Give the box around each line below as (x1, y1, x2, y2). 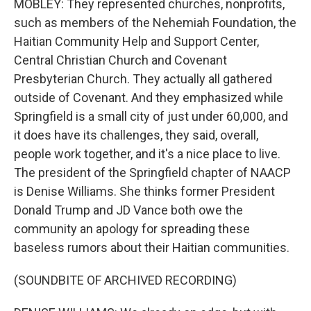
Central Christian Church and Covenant (14, 53, 227, 67)
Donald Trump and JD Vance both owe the (14, 203, 243, 217)
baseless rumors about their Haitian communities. (14, 240, 289, 255)
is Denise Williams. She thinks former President (14, 184, 275, 199)
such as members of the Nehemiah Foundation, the (14, 15, 296, 30)
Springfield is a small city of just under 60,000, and (14, 109, 288, 124)
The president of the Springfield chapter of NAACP (14, 165, 291, 180)
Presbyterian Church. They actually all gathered (14, 72, 272, 86)
